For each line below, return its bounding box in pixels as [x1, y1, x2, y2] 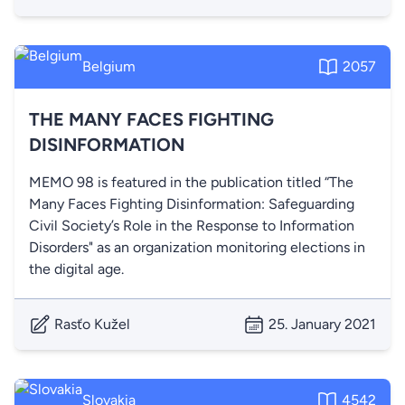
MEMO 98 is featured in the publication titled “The [29, 174, 353, 191]
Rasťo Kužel [54, 316, 130, 333]
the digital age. [29, 260, 124, 278]
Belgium [82, 58, 136, 75]
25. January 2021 [268, 316, 376, 333]
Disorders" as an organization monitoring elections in [29, 239, 365, 256]
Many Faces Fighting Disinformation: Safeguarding [29, 195, 354, 212]
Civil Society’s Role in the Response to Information [29, 217, 354, 234]
